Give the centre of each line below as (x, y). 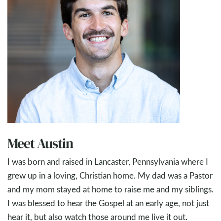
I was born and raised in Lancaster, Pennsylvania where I (108, 162)
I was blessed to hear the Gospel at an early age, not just (108, 203)
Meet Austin (40, 143)
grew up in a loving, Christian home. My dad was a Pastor (110, 175)
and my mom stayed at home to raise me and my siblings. (110, 189)
